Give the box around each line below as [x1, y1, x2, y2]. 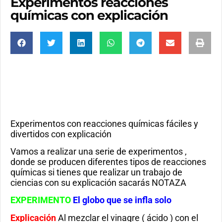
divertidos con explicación [10, 128, 111, 139]
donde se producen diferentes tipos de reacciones [10, 156, 206, 167]
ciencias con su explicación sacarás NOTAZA [10, 177, 186, 188]
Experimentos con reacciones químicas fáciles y [10, 118, 198, 129]
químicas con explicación [10, 7, 168, 23]
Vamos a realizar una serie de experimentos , [10, 146, 187, 157]
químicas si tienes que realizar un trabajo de [10, 166, 182, 177]
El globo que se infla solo [73, 195, 171, 206]
